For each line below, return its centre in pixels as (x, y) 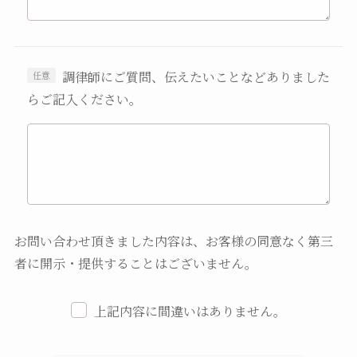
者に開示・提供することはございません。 (135, 264)
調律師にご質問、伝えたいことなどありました (196, 77)
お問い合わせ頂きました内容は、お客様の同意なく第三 (173, 241)
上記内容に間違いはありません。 (190, 312)
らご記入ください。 (84, 100)
